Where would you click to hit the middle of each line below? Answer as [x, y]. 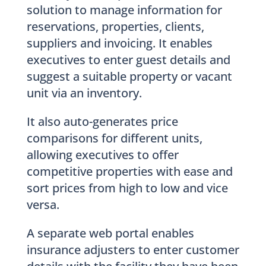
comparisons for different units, [114, 138]
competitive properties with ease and [129, 171]
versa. [43, 204]
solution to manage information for [124, 9]
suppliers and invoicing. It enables [119, 43]
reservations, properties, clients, [115, 26]
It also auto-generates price [102, 121]
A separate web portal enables [110, 233]
